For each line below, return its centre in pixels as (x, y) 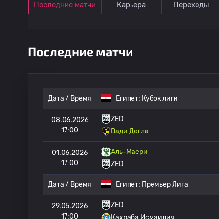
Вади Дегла (130, 131)
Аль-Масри (129, 152)
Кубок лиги (160, 99)
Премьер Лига (165, 185)
